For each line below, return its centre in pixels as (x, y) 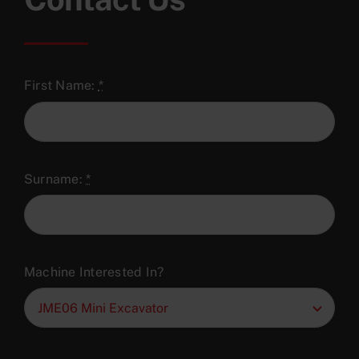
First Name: (61, 86)
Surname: (55, 179)
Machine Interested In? (94, 272)
